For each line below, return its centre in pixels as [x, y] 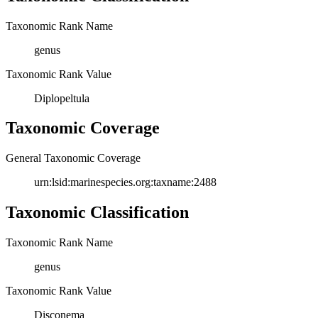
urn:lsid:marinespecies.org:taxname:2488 [125, 182]
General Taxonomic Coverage [73, 158]
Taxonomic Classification [97, 213]
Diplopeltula [62, 98]
